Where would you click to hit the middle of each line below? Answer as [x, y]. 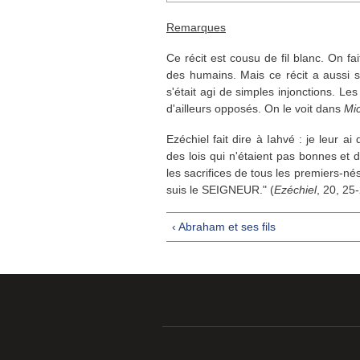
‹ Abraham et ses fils [224, 226]
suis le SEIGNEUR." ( [220, 189]
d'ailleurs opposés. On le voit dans [255, 109]
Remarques [196, 28]
